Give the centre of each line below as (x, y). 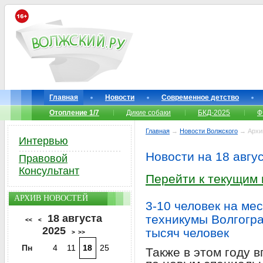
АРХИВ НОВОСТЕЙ (51, 198)
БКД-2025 (214, 113)
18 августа (75, 218)
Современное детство (200, 97)
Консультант (49, 171)
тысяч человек (187, 233)
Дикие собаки (149, 113)
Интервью (43, 141)
